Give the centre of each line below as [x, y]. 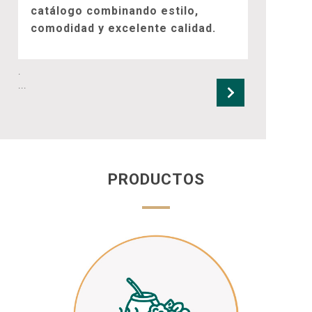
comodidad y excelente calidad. [123, 29]
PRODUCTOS [156, 179]
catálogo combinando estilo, [115, 11]
